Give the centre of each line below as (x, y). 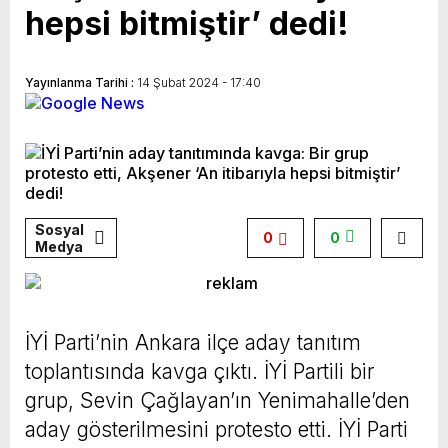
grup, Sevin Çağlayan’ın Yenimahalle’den (217, 401)
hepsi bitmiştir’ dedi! (187, 23)
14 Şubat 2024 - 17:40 (199, 82)
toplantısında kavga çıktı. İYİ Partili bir (199, 372)
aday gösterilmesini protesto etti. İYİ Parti (216, 430)
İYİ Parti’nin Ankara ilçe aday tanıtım (193, 343)
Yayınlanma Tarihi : (81, 82)
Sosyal (59, 230)
